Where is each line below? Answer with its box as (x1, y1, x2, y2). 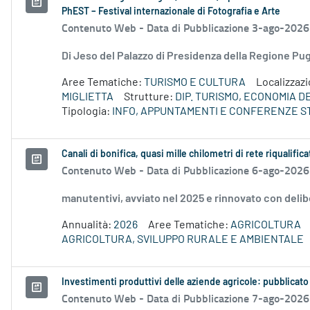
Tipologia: (62, 106, 112, 118)
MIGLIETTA (62, 91, 113, 103)
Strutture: (124, 91, 175, 103)
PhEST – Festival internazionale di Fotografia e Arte (62, 7, 280, 17)
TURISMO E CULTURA (144, 77, 246, 89)
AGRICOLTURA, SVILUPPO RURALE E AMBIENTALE (62, 234, 304, 246)
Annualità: (62, 219, 113, 231)
